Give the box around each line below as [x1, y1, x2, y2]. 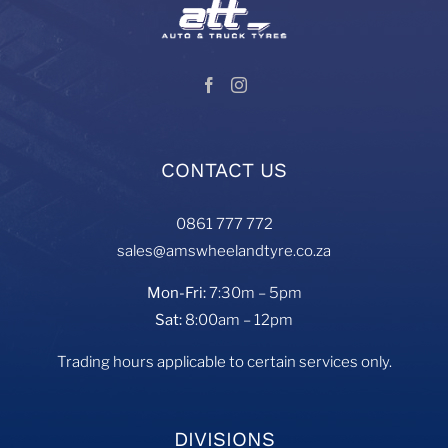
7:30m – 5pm [205, 284, 302, 303]
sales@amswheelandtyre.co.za [117, 242, 331, 261]
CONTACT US [161, 158, 287, 183]
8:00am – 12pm [182, 311, 293, 330]
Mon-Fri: [146, 284, 206, 303]
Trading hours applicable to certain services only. [56, 353, 392, 372]
